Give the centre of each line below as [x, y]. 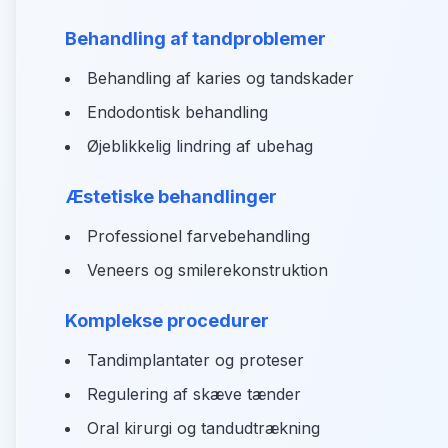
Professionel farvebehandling [198, 236]
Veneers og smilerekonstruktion [207, 270]
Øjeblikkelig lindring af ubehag [200, 146]
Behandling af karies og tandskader [220, 78]
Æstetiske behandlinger [171, 196]
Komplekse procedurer [167, 320]
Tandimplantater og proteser [195, 360]
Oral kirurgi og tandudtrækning [203, 428]
